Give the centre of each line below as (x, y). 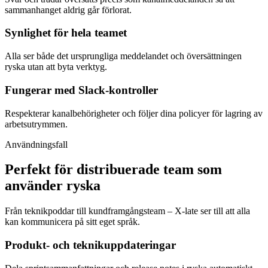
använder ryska (53, 186)
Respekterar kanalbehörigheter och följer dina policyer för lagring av (134, 113)
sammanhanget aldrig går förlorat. (68, 10)
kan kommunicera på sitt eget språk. (72, 222)
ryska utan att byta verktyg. (56, 67)
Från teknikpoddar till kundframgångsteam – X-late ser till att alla (127, 211)
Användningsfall (36, 144)
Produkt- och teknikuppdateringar (90, 245)
